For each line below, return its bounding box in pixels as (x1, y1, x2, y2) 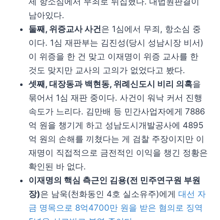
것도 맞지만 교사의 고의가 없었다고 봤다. (28, 65, 185, 75)
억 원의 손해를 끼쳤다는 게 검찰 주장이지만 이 (28, 134, 204, 144)
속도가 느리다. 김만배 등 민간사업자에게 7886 (28, 106, 205, 116)
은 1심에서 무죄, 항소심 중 (101, 24, 201, 34)
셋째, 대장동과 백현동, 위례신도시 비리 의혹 (28, 79, 192, 89)
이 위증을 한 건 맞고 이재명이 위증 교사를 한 (28, 51, 198, 61)
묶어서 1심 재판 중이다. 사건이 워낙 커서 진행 (28, 92, 202, 103)
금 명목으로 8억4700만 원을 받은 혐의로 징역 (28, 202, 203, 213)
